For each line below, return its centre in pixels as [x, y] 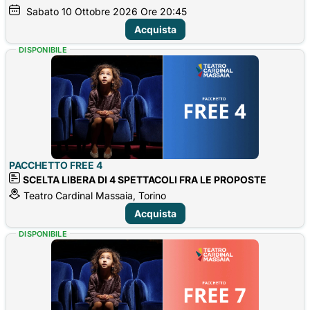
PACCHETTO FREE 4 [56, 165]
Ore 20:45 [164, 11]
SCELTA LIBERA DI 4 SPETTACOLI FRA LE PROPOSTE [145, 179]
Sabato [43, 11]
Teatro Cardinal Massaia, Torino [95, 195]
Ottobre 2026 [106, 11]
